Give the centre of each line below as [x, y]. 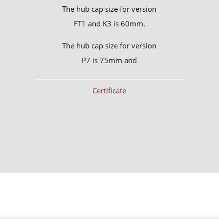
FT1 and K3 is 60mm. [109, 24]
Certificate [109, 91]
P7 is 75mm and [109, 60]
